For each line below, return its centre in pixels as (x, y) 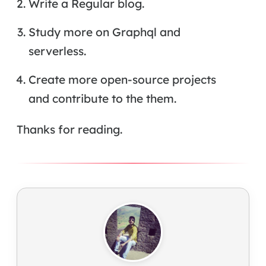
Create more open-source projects (122, 80)
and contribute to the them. (102, 99)
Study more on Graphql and (104, 32)
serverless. (57, 51)
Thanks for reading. (69, 129)
